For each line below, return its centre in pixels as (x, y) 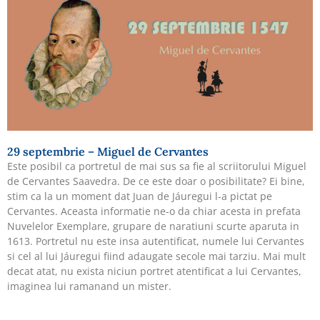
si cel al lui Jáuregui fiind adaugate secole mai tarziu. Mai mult (156, 256)
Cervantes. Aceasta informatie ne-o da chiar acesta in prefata (154, 211)
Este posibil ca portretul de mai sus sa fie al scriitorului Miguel (157, 166)
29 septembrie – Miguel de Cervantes (108, 151)
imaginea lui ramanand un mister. (89, 286)
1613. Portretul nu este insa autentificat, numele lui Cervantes (156, 241)
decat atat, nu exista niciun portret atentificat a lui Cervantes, (154, 271)
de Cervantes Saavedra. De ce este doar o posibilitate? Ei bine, (156, 181)
